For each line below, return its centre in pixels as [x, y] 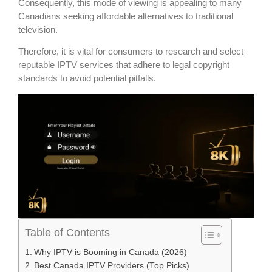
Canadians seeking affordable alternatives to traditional [126, 16]
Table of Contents [67, 233]
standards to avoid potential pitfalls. [87, 78]
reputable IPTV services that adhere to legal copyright [124, 65]
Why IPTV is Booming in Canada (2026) [110, 253]
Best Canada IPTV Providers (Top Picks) [111, 266]
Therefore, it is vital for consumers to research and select [131, 52]
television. [38, 30]
